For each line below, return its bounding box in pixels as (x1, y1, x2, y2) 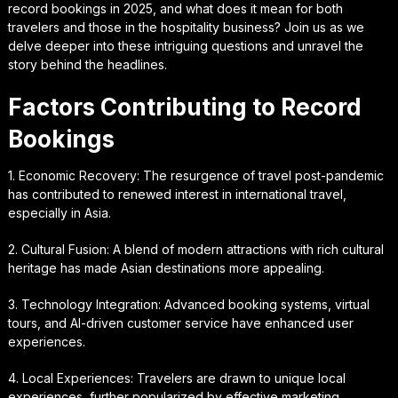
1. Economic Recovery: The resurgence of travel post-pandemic (7, 167, 384, 183)
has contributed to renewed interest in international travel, (7, 186, 346, 202)
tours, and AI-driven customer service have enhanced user (7, 314, 354, 330)
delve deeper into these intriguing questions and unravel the (7, 37, 363, 53)
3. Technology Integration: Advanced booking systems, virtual (7, 296, 370, 312)
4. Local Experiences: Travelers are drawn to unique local (7, 370, 346, 386)
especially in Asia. (7, 204, 111, 220)
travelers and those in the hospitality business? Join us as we (7, 19, 364, 35)
